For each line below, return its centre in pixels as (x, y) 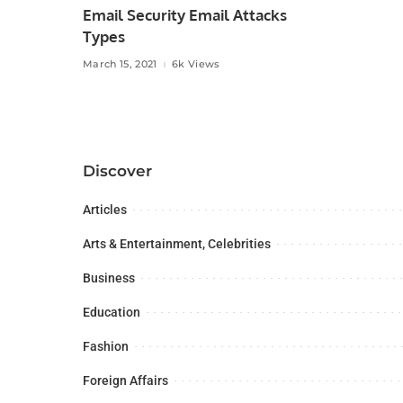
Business (109, 278)
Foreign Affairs (125, 380)
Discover (117, 170)
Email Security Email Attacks (185, 14)
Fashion (106, 346)
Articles (105, 209)
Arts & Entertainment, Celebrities (177, 243)
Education (112, 312)
